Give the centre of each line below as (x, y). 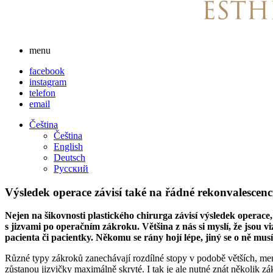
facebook (47, 71)
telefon (42, 93)
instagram (48, 82)
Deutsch (69, 158)
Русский (71, 168)
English (68, 147)
